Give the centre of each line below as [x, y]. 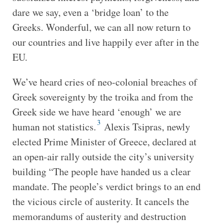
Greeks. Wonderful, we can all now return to [101, 27]
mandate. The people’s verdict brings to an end [106, 186]
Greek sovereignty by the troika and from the [103, 97]
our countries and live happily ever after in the [106, 42]
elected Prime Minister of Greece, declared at [104, 141]
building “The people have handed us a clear [101, 171]
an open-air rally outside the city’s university [103, 156]
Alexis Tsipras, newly [146, 126]
